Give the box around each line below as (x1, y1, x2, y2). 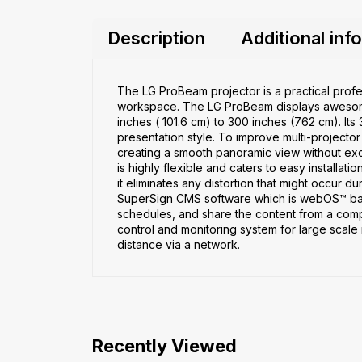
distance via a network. (117, 237, 240, 251)
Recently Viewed (92, 335, 237, 356)
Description (107, 27, 205, 48)
